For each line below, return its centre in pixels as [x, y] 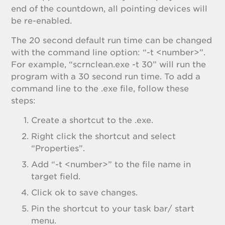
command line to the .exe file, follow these [100, 89]
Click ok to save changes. [85, 193]
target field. [56, 177]
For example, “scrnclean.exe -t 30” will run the [109, 65]
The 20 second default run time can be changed [112, 40]
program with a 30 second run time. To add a [106, 77]
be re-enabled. [42, 21]
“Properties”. [58, 148]
